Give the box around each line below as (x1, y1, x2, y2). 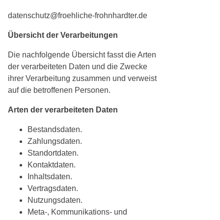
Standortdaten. (27, 149, 79, 158)
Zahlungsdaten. (27, 137, 82, 146)
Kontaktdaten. (27, 161, 76, 169)
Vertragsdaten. (27, 184, 78, 193)
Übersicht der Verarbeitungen (8, 31, 118, 40)
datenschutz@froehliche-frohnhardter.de (8, 11, 147, 20)
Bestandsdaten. (27, 125, 82, 134)
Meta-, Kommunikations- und (27, 208, 127, 217)
